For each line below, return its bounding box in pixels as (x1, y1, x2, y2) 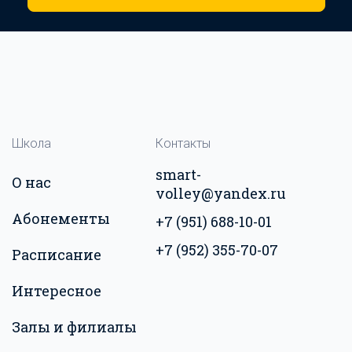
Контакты (156, 136, 211, 151)
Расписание (12, 245, 101, 264)
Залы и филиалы (12, 317, 137, 336)
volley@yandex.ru (156, 184, 286, 203)
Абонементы (12, 209, 110, 228)
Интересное (12, 281, 101, 300)
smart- (156, 165, 201, 184)
